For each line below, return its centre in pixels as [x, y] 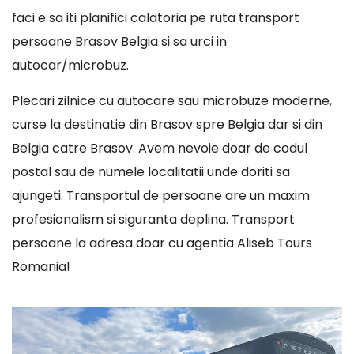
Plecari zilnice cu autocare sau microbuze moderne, [172, 101]
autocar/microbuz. [70, 65]
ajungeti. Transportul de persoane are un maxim [161, 196]
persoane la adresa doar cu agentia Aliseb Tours [162, 243]
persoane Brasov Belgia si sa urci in [119, 41]
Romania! [41, 267]
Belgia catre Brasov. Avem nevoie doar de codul [160, 148]
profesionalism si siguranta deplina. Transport [153, 219]
